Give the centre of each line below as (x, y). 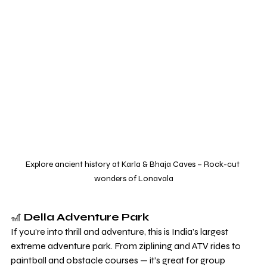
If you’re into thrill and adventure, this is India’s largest (120, 232)
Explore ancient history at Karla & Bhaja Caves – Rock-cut (133, 164)
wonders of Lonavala (133, 179)
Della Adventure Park (86, 217)
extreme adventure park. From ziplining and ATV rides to (127, 246)
